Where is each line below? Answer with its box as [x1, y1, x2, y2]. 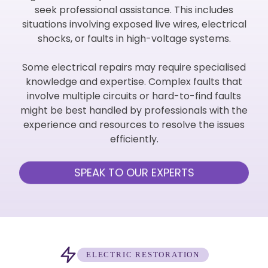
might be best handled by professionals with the [20, 103, 248, 117]
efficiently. [109, 132, 159, 146]
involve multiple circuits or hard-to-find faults [27, 89, 241, 103]
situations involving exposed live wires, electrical [22, 17, 246, 31]
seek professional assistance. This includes [35, 2, 233, 17]
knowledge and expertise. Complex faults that [26, 74, 242, 89]
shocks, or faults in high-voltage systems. [37, 31, 231, 45]
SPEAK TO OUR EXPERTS [74, 167, 194, 183]
